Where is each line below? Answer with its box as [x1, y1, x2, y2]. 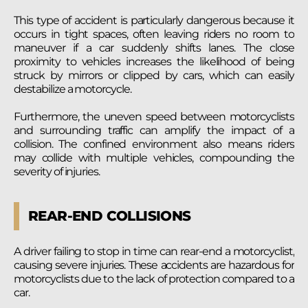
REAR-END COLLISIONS [28, 207, 191, 224]
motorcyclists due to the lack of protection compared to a [14, 272, 294, 285]
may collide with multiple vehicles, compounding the [14, 151, 294, 164]
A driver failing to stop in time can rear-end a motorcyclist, [14, 244, 294, 258]
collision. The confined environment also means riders [14, 137, 294, 151]
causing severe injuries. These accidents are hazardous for [14, 258, 294, 272]
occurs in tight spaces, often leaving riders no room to [14, 27, 294, 41]
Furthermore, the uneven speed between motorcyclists [14, 109, 294, 123]
